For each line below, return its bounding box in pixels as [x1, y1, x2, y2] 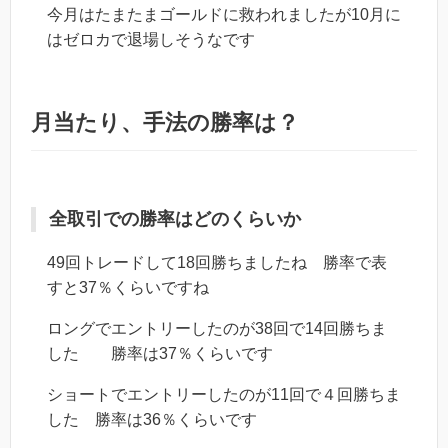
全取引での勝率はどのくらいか [49, 209, 301, 230]
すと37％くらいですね [47, 279, 209, 297]
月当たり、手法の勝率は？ [31, 110, 299, 136]
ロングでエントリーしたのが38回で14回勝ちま [47, 320, 387, 338]
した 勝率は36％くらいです [47, 411, 257, 429]
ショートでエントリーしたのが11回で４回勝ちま [47, 386, 401, 404]
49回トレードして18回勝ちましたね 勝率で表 [47, 254, 387, 272]
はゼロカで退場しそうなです [47, 31, 255, 49]
